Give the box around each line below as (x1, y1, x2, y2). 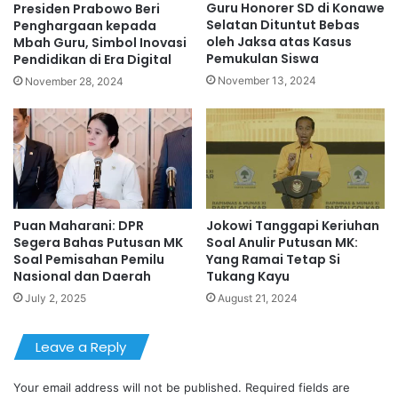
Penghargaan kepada (13, 16, 156, 35)
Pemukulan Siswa (206, 50, 319, 68)
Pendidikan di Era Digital (13, 50, 171, 68)
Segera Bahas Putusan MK (13, 233, 183, 251)
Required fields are (245, 379, 350, 394)
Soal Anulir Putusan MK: (206, 233, 358, 251)
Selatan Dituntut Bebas (206, 16, 360, 35)
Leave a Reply (36, 337, 126, 356)
